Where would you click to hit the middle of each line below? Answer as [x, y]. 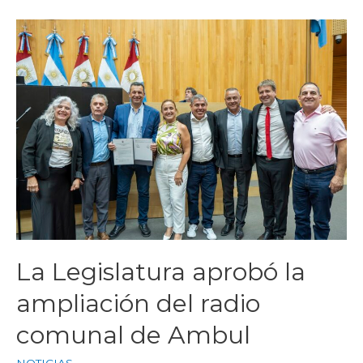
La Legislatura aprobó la [161, 272]
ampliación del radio [138, 304]
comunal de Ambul [133, 335]
